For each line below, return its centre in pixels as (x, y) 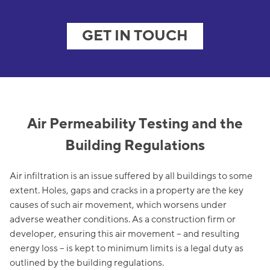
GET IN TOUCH (135, 36)
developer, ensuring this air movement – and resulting (124, 234)
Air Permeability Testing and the (135, 124)
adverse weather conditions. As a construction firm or (123, 220)
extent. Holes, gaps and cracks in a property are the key (127, 191)
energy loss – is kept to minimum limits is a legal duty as (127, 249)
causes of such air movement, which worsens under (118, 205)
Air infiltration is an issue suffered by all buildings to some (131, 176)
